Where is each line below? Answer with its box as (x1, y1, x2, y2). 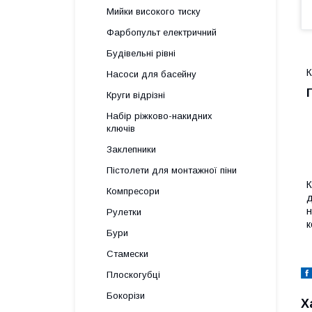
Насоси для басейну (107, 69, 196, 79)
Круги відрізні (107, 90, 165, 100)
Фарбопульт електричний (107, 27, 217, 38)
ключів (107, 123, 135, 134)
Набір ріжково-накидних (107, 111, 212, 121)
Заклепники (107, 144, 156, 155)
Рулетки (107, 207, 141, 217)
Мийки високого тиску (107, 6, 201, 17)
